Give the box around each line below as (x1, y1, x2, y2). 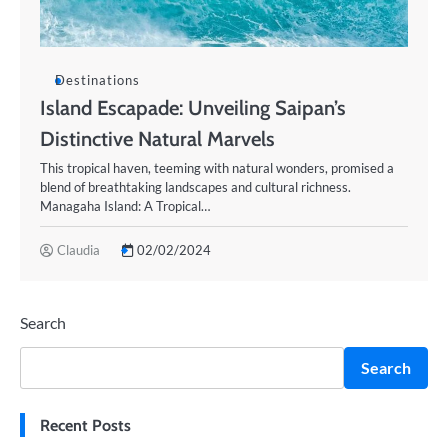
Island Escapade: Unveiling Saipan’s (40, 95, 346, 120)
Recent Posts (40, 415, 131, 435)
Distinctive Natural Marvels (40, 126, 275, 151)
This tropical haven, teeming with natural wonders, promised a (40, 160, 394, 176)
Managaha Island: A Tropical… (40, 198, 210, 214)
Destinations (55, 72, 140, 88)
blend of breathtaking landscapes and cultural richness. (40, 179, 351, 195)
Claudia (57, 242, 100, 258)
